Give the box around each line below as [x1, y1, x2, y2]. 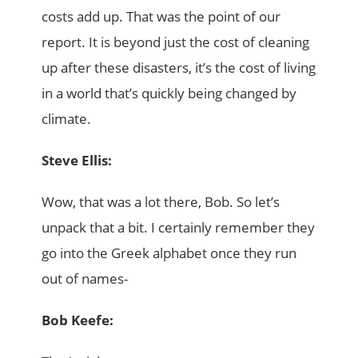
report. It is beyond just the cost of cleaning [42, 32, 310, 51]
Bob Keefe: [42, 310, 114, 329]
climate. [42, 109, 92, 128]
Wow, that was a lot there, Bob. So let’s [42, 192, 280, 211]
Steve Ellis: [42, 150, 113, 169]
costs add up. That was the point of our [42, 6, 281, 26]
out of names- [42, 268, 129, 288]
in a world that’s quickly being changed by [42, 83, 297, 102]
